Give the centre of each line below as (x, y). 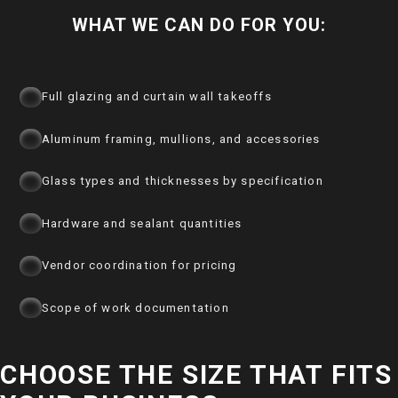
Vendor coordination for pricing (139, 266)
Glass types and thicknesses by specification (182, 181)
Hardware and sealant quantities (142, 223)
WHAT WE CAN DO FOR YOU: (199, 25)
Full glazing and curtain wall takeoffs (156, 97)
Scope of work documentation (135, 307)
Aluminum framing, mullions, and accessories (181, 139)
